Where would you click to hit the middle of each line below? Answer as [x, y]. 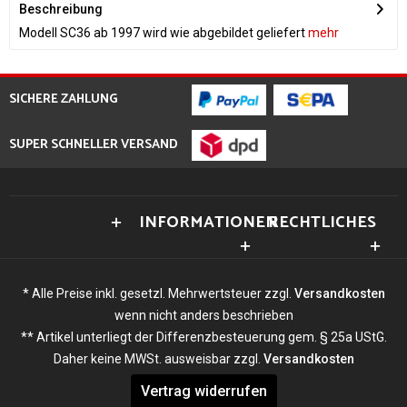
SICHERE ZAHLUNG [64, 99]
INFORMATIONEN [208, 223]
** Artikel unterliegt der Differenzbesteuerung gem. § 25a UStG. [203, 337]
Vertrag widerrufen [203, 391]
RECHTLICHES [323, 223]
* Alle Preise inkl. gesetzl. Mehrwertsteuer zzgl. [158, 293]
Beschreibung [61, 9]
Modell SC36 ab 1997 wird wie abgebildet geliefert [162, 33]
